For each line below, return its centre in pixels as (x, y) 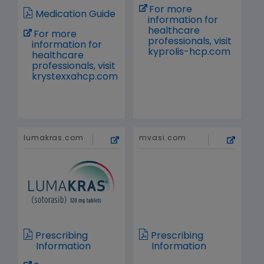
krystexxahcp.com (75, 77)
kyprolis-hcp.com (189, 53)
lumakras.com (54, 139)
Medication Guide (75, 15)
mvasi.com (163, 139)
